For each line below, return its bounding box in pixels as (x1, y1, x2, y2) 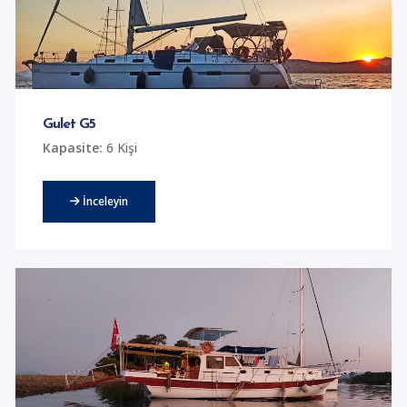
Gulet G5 (42, 116, 95, 132)
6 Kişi (102, 138, 137, 156)
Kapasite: (42, 138, 103, 156)
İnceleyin (79, 193, 128, 209)
